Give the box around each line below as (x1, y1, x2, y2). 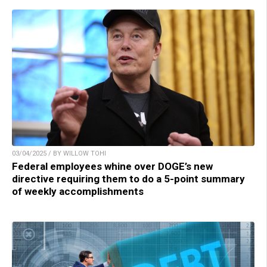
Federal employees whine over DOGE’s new (12, 160, 213, 173)
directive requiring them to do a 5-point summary (12, 173, 245, 185)
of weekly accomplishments (12, 185, 144, 198)
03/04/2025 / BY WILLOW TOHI (12, 150, 106, 158)
